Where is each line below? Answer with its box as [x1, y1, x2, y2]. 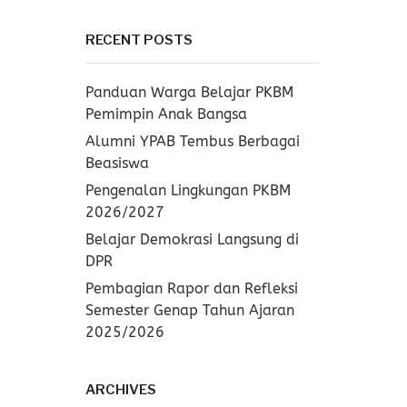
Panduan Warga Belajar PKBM [84, 84, 293, 101]
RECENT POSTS [84, 32, 193, 48]
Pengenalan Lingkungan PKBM [84, 182, 291, 199]
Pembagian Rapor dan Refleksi [84, 280, 298, 297]
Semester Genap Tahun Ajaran [84, 302, 294, 319]
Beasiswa [84, 154, 149, 172]
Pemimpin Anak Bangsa [84, 105, 247, 123]
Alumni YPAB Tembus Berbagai [84, 133, 300, 150]
